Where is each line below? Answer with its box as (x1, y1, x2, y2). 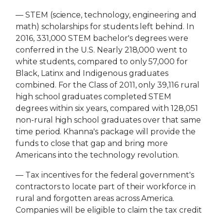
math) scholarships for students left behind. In (16, 22, 194, 32)
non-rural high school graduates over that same (16, 115, 201, 125)
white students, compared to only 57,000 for (16, 57, 188, 67)
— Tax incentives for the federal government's (16, 170, 194, 180)
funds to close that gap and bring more (16, 139, 168, 148)
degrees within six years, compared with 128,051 (16, 104, 198, 113)
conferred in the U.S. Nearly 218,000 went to (16, 45, 187, 55)
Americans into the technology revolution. (16, 150, 180, 160)
